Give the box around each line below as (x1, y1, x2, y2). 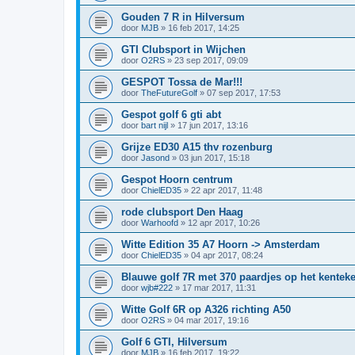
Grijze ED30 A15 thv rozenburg (121, 140, 273, 153)
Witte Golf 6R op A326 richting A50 (121, 303, 291, 315)
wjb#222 (141, 282, 173, 292)
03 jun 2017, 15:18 (179, 152, 250, 162)
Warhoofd (141, 217, 178, 227)
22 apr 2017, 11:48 (191, 185, 262, 195)
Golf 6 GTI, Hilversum (121, 335, 227, 348)
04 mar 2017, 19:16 (174, 315, 249, 325)
